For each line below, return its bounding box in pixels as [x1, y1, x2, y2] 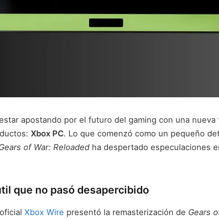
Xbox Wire [24, 207, 64, 217]
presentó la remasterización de [64, 207, 188, 217]
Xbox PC [31, 129, 64, 138]
